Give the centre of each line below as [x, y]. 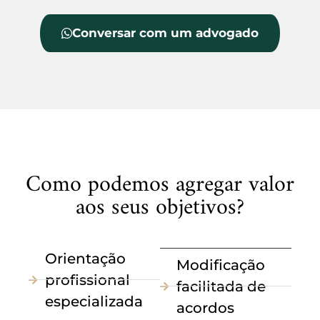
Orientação [85, 258]
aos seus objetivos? [160, 207]
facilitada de [221, 286]
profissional [87, 280]
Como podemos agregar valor [160, 185]
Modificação [220, 265]
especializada [94, 301]
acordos [205, 307]
